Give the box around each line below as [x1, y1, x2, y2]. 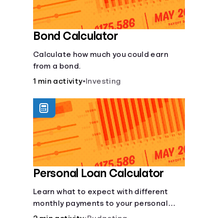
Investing [86, 77, 121, 85]
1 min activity [33, 77, 83, 85]
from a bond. [33, 62, 81, 70]
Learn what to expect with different [33, 188, 168, 196]
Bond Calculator [33, 30, 118, 42]
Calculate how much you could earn [33, 51, 168, 58]
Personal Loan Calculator [33, 167, 164, 179]
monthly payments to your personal [33, 200, 168, 207]
